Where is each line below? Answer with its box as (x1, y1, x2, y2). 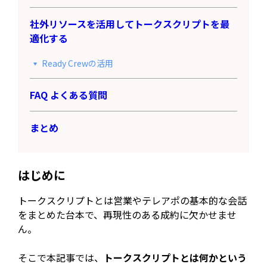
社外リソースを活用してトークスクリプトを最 (29, 16, 229, 31)
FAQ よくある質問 (29, 87, 107, 102)
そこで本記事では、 (18, 250, 104, 265)
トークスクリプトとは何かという (104, 250, 247, 265)
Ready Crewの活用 (41, 57, 113, 69)
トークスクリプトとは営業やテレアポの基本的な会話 (18, 193, 247, 207)
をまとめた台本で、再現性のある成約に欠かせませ (18, 207, 237, 222)
